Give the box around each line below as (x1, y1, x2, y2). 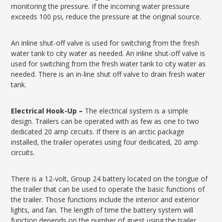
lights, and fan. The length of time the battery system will (11, 205, 194, 215)
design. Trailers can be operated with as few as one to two (11, 116, 200, 126)
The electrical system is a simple (85, 106, 189, 115)
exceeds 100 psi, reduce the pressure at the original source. (11, 12, 202, 21)
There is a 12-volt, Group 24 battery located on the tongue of (11, 174, 208, 183)
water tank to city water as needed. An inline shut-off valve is (11, 49, 206, 58)
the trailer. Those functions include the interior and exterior (11, 195, 200, 204)
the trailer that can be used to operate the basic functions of (11, 184, 205, 194)
